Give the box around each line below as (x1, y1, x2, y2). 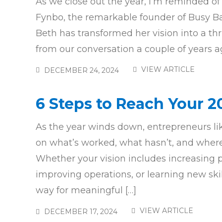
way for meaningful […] (36, 184, 136, 196)
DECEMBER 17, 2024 (44, 207, 117, 217)
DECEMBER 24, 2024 (44, 66, 119, 75)
